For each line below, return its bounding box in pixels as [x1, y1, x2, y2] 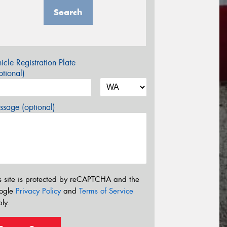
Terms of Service [79, 185, 133, 196]
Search [53, 7, 83, 18]
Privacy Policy [16, 185, 61, 196]
